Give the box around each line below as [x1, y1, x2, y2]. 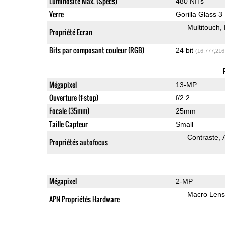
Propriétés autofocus [49, 136, 108, 147]
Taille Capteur [49, 118, 88, 129]
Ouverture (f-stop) [49, 92, 98, 103]
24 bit [175, 46, 195, 54]
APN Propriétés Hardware [49, 193, 120, 204]
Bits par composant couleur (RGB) [49, 44, 144, 55]
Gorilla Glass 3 [175, 10, 222, 18]
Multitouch [187, 23, 220, 31]
